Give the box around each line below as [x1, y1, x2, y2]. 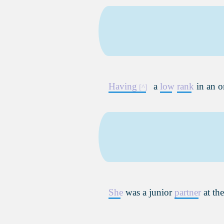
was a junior [123, 187, 174, 197]
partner [174, 187, 201, 197]
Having [108, 81, 137, 91]
